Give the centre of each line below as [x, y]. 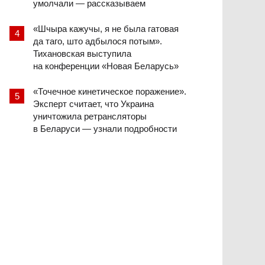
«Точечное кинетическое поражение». [110, 92]
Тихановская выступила [82, 54]
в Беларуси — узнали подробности [105, 129]
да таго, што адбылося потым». [98, 41]
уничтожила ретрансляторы [90, 117]
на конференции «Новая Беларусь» [106, 66]
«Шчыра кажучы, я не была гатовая [106, 29]
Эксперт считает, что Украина [93, 104]
